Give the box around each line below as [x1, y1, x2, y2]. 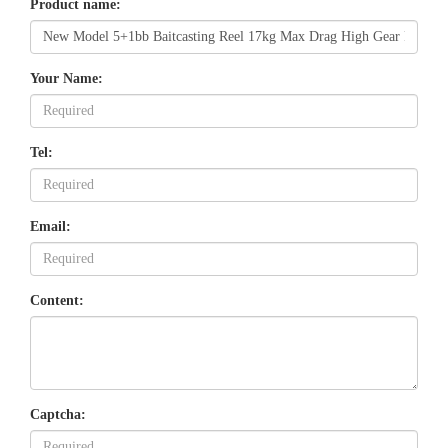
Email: [30, 219, 71, 234]
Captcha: [30, 407, 86, 422]
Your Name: [30, 71, 103, 86]
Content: [30, 293, 84, 308]
